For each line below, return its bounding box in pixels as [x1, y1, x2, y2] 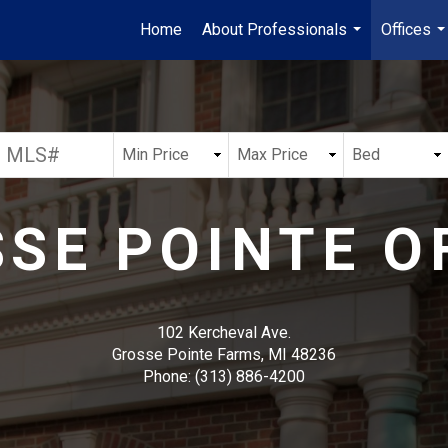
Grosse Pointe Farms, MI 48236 [112, 345, 336, 364]
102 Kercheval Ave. [157, 323, 291, 342]
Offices [381, 20, 431, 39]
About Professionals [202, 20, 347, 39]
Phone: [143, 367, 195, 386]
